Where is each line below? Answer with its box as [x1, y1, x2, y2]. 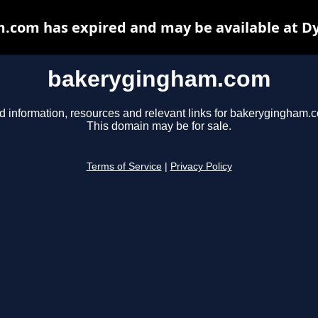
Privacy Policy [170, 161, 232, 172]
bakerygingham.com [48, 66, 270, 92]
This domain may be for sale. [87, 120, 231, 133]
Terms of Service [86, 161, 162, 172]
